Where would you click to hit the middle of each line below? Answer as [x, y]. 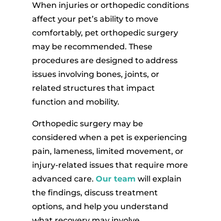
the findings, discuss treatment [95, 192]
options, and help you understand [100, 206]
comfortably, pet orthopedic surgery [105, 33]
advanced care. [64, 179]
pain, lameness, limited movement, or [108, 151]
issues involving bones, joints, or [95, 74]
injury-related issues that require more [110, 165]
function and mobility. [75, 102]
